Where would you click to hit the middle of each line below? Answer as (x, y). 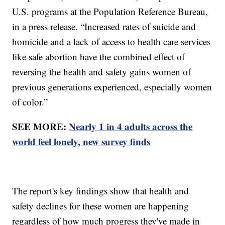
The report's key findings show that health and (101, 191)
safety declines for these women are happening (101, 206)
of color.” (30, 102)
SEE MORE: (41, 127)
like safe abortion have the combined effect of (99, 57)
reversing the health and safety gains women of (102, 72)
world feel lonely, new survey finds (81, 142)
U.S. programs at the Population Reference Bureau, (110, 12)
